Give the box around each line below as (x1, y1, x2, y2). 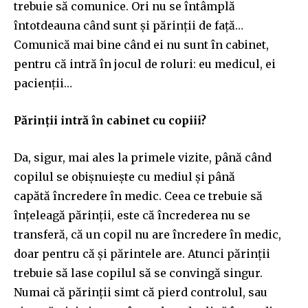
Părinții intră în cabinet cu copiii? (14, 113, 206, 127)
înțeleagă (14, 208, 65, 222)
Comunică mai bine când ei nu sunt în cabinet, (14, 37, 269, 52)
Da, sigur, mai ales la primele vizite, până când (14, 150, 272, 164)
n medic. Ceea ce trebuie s (114, 188, 256, 203)
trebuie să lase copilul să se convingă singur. (14, 265, 263, 280)
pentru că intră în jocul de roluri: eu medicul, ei (14, 56, 276, 71)
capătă (14, 188, 50, 203)
